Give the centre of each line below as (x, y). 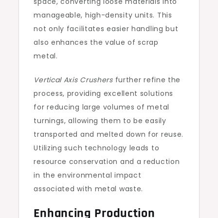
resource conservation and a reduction (107, 162)
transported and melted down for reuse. (109, 134)
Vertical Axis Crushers (73, 80)
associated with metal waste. (89, 189)
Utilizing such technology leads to (97, 148)
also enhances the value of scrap (96, 42)
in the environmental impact (88, 175)
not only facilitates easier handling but (106, 29)
